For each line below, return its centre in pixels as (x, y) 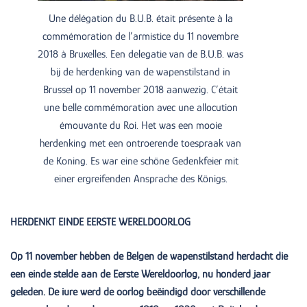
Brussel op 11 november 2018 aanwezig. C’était (140, 89)
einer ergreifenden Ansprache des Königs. (140, 179)
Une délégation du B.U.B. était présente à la (140, 18)
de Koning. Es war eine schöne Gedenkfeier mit (140, 161)
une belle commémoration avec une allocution (140, 107)
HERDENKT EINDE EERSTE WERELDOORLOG (100, 222)
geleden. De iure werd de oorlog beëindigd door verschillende (138, 292)
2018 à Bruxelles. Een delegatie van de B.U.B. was (140, 54)
